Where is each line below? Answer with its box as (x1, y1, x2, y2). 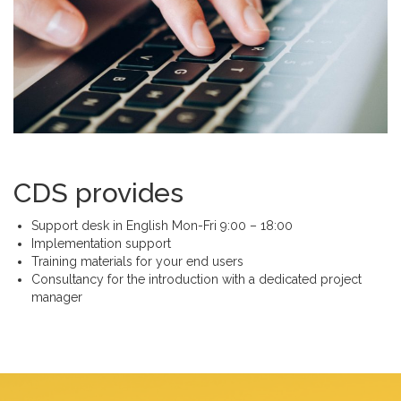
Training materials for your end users (31, 253, 243, 269)
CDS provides (13, 176, 183, 209)
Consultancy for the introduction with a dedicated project (31, 271, 362, 286)
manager (31, 289, 82, 304)
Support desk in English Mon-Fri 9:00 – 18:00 (31, 218, 293, 233)
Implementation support (31, 235, 171, 251)
